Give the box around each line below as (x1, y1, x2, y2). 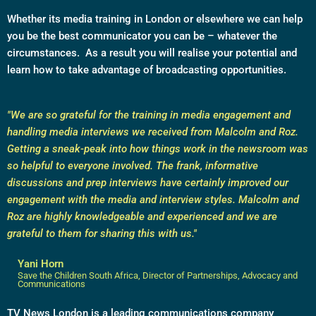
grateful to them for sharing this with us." (7, 227, 197, 241)
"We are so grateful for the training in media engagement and (7, 109, 291, 122)
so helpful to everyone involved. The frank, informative (7, 159, 258, 173)
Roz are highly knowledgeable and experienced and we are (7, 210, 277, 224)
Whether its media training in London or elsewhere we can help (7, 13, 303, 26)
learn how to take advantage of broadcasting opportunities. (7, 63, 286, 77)
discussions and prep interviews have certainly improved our (7, 176, 288, 190)
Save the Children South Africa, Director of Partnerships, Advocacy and (18, 270, 298, 281)
